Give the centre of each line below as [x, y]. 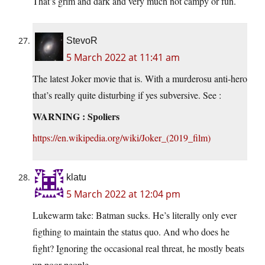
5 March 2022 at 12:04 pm [123, 194]
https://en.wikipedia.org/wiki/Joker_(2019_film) [122, 137]
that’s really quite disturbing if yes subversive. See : [127, 95]
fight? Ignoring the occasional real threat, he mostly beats [138, 248]
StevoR [82, 40]
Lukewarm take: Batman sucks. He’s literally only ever [135, 215]
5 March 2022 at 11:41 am [123, 57]
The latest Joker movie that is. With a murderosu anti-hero [140, 78]
